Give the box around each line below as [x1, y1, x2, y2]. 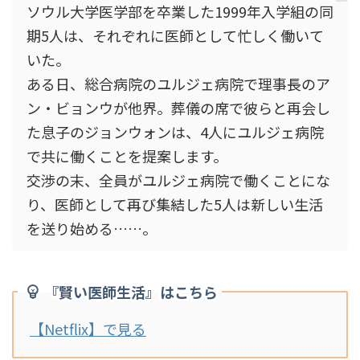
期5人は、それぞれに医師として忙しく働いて [27, 25, 324, 47]
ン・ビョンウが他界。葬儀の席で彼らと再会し [27, 97, 330, 119]
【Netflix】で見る [30, 317, 146, 339]
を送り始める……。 [27, 218, 157, 239]
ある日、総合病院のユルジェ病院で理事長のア [27, 73, 330, 95]
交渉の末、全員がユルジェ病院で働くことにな [27, 170, 330, 191]
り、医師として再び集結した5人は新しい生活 [27, 194, 323, 215]
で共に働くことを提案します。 [27, 145, 227, 167]
